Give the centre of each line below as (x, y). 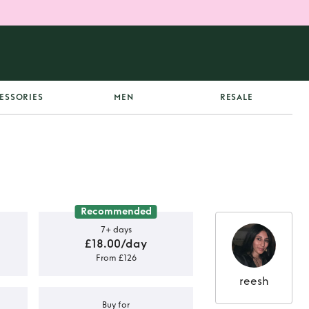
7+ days (116, 229)
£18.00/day (116, 243)
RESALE (236, 97)
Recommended (116, 211)
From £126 (116, 258)
